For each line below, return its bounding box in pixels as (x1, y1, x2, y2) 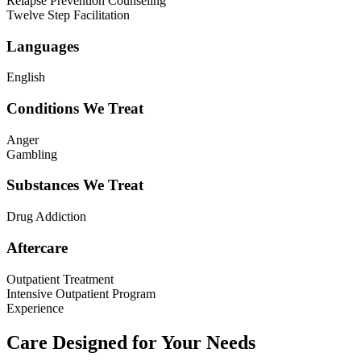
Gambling (6, 147, 57, 161)
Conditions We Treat (6, 100, 143, 118)
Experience (6, 301, 64, 315)
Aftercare (6, 239, 68, 256)
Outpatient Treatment (6, 272, 114, 286)
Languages (6, 37, 79, 55)
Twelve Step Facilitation (6, 7, 130, 22)
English (6, 70, 45, 85)
